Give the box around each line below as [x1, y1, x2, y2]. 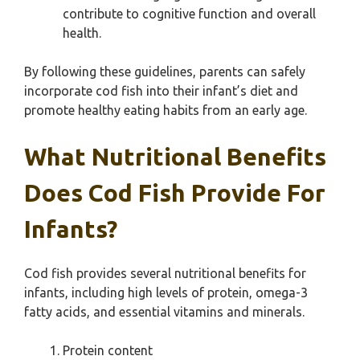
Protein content [63, 343, 153, 358]
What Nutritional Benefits [24, 143, 326, 170]
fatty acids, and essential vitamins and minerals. [24, 305, 305, 319]
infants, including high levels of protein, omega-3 [24, 285, 308, 300]
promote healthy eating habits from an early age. [24, 103, 307, 117]
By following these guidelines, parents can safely [24, 64, 305, 79]
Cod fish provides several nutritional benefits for [24, 266, 306, 280]
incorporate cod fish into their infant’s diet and [24, 84, 298, 98]
